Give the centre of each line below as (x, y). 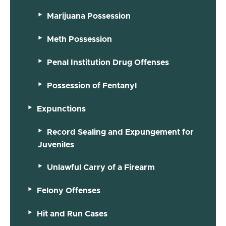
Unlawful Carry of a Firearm (101, 167)
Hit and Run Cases (72, 214)
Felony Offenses (69, 190)
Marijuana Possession (89, 16)
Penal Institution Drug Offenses (108, 62)
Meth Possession (79, 39)
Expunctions (61, 109)
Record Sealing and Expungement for (120, 132)
